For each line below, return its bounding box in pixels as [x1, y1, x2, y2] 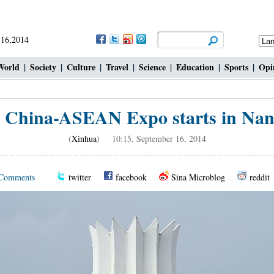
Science [139, 61, 166, 73]
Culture [67, 61, 95, 73]
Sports [224, 61, 248, 73]
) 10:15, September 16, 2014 [96, 133, 206, 144]
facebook [116, 171, 147, 183]
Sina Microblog [171, 171, 225, 183]
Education [176, 61, 214, 73]
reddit [250, 171, 270, 183]
